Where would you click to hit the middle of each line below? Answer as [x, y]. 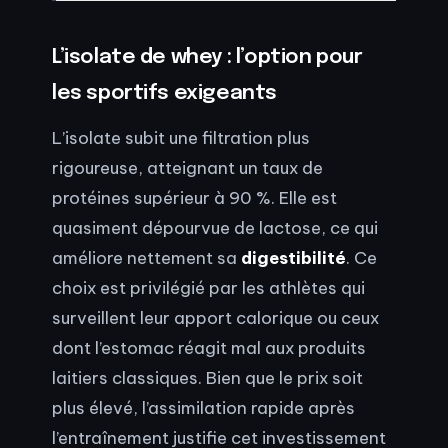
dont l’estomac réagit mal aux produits [209, 348]
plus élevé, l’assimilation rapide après [203, 408]
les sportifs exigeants [164, 94]
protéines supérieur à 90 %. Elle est [194, 198]
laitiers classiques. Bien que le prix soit [207, 378]
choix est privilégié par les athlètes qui [208, 288]
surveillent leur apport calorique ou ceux [215, 318]
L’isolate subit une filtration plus [181, 138]
